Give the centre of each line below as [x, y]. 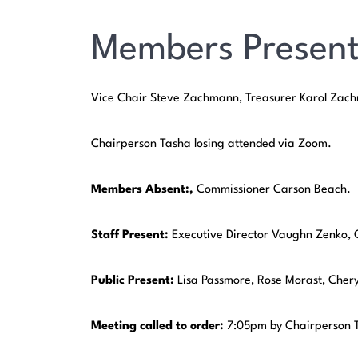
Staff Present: [132, 236]
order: [207, 327]
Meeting [114, 327]
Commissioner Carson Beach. [274, 190]
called [157, 327]
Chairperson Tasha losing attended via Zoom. [212, 145]
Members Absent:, [144, 190]
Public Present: [135, 281]
